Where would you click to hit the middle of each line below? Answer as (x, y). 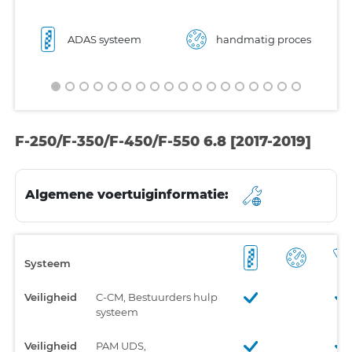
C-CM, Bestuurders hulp (157, 297)
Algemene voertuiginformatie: (129, 195)
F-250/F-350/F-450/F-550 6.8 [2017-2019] (163, 141)
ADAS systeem (104, 39)
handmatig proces (264, 39)
